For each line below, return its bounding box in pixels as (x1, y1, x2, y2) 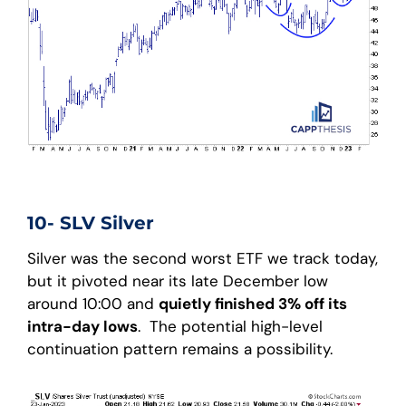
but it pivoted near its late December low (27, 270, 328, 291)
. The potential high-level (138, 315, 323, 336)
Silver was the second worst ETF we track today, (27, 247, 378, 268)
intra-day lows (27, 315, 138, 336)
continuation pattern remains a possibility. (27, 338, 333, 359)
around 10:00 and (27, 293, 159, 314)
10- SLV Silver (27, 211, 154, 234)
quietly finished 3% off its (159, 293, 347, 314)
